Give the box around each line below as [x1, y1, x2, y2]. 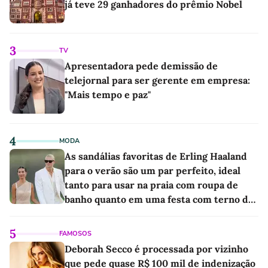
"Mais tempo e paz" [65, 89, 151, 100]
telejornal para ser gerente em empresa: [65, 74, 250, 86]
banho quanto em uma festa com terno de [65, 193, 254, 205]
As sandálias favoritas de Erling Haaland [65, 150, 247, 162]
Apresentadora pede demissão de [65, 60, 218, 72]
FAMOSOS [59, 229, 92, 238]
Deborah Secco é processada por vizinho [65, 243, 248, 255]
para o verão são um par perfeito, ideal [65, 165, 240, 176]
